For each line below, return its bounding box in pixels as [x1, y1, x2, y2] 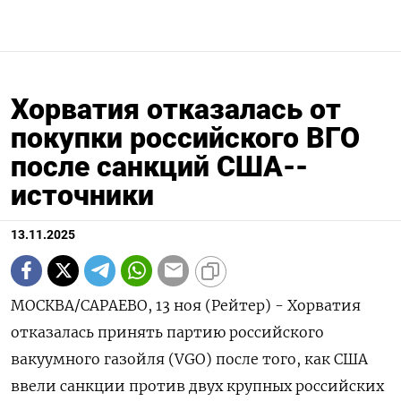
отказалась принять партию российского [11, 322, 324, 341]
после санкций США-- [11, 149, 308, 183]
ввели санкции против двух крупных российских [11, 376, 384, 395]
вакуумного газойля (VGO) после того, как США [11, 349, 368, 368]
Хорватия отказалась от [11, 91, 341, 126]
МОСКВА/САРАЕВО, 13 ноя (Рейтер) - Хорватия [11, 295, 361, 314]
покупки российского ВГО [11, 120, 360, 155]
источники [11, 177, 154, 212]
